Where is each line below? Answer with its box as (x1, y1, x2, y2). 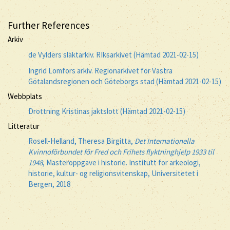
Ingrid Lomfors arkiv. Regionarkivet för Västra (28, 66, 172, 75)
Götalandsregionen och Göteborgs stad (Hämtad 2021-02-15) (28, 76, 221, 86)
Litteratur (8, 121, 40, 131)
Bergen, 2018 (28, 179, 70, 189)
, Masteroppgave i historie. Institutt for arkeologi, (43, 158, 201, 167)
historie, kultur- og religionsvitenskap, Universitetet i (28, 168, 198, 178)
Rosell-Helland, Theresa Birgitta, (28, 136, 135, 146)
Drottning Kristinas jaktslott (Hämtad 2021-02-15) (28, 106, 185, 116)
